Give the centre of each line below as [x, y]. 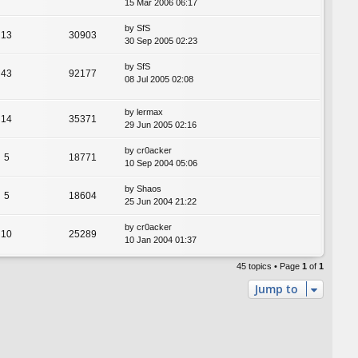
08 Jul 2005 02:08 [159, 80]
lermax [150, 111]
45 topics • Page [269, 266]
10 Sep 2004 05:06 [161, 163]
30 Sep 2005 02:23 [161, 41]
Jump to [276, 288]
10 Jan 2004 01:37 [161, 239]
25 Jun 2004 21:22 [161, 201]
